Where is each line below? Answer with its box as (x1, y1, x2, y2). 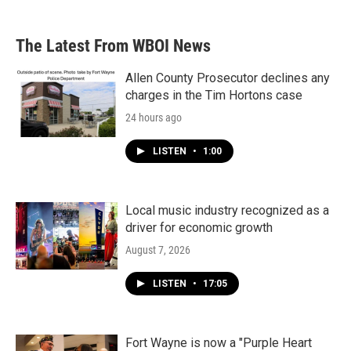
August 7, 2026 (125, 244, 190, 256)
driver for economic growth (125, 220, 273, 235)
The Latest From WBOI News (16, 36, 211, 56)
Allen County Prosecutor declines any (125, 71, 330, 85)
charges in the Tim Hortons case (125, 88, 302, 103)
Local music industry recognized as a (125, 203, 329, 218)
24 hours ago (125, 111, 182, 124)
